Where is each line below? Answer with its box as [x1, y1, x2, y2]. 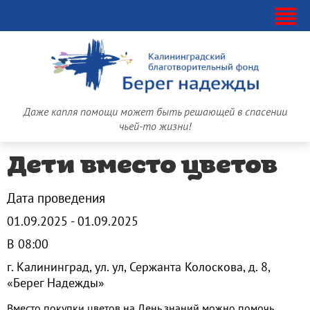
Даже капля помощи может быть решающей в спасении [23, 107, 287, 118]
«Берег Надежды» [7, 276, 104, 291]
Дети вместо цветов [7, 156, 277, 180]
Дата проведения [7, 191, 105, 206]
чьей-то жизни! [119, 122, 191, 133]
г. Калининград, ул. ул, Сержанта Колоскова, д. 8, [7, 260, 270, 275]
